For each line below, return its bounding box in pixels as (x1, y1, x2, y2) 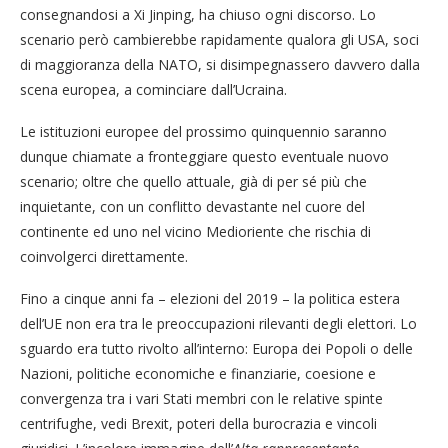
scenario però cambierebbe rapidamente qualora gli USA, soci (20, 29, 419, 49)
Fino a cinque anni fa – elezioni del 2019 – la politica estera (20, 288, 400, 308)
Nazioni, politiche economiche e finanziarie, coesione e (20, 363, 376, 383)
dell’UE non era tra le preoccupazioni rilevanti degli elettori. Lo (20, 313, 417, 333)
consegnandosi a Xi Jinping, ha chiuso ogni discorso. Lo (20, 4, 376, 24)
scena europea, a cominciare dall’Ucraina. (20, 79, 287, 99)
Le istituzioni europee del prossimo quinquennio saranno (20, 121, 387, 141)
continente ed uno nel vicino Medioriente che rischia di (20, 221, 371, 241)
